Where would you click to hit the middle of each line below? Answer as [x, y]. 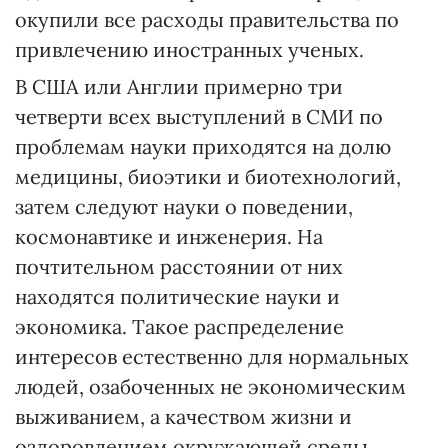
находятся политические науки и [177, 296]
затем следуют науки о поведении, [184, 206]
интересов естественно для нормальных [212, 356]
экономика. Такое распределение [179, 326]
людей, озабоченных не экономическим [210, 386]
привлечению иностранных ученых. [189, 49]
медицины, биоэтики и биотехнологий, [208, 176]
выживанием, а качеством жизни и [183, 416]
